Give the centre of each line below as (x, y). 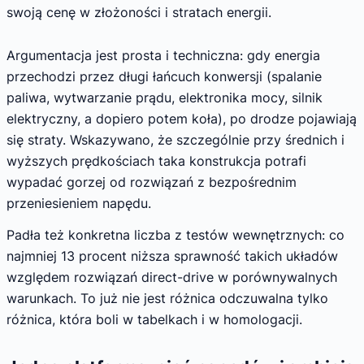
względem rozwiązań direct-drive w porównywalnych (172, 277)
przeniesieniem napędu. (79, 203)
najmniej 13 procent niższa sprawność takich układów (172, 256)
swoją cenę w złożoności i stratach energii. (139, 12)
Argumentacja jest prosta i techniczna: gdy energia (163, 55)
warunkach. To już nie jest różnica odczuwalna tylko (167, 299)
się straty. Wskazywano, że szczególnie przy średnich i (175, 139)
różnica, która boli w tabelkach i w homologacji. (154, 320)
